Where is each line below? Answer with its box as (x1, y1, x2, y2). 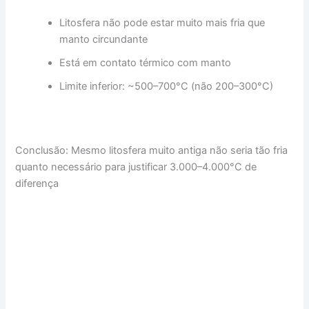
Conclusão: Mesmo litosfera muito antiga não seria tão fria (15, 144, 288, 157)
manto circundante (59, 32, 148, 46)
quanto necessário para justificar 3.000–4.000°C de (15, 161, 257, 174)
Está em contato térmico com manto (59, 56, 232, 69)
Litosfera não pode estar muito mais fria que (59, 16, 266, 29)
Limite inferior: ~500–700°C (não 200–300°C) (59, 79, 274, 92)
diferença (15, 177, 59, 190)
